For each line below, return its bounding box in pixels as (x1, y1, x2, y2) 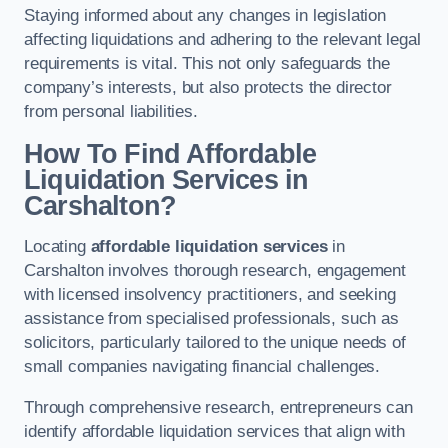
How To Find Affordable (24, 138, 317, 169)
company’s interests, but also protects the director (24, 78, 392, 98)
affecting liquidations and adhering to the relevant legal (24, 30, 421, 50)
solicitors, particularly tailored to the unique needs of (24, 333, 406, 353)
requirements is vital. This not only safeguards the (24, 54, 390, 74)
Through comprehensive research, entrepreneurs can (24, 398, 413, 417)
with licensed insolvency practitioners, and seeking (24, 285, 396, 305)
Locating (24, 237, 91, 257)
